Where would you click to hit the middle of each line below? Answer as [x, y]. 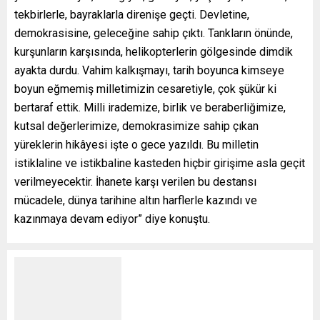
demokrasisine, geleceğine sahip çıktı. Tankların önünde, [154, 33]
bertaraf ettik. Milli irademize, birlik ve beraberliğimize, [150, 107]
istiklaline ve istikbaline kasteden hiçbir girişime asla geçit [160, 163]
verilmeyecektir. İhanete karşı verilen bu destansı [135, 181]
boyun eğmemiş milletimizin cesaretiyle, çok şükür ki [145, 89]
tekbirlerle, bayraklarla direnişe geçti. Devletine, [132, 14]
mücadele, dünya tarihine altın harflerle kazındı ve [136, 200]
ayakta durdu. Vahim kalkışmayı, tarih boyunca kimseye [149, 70]
